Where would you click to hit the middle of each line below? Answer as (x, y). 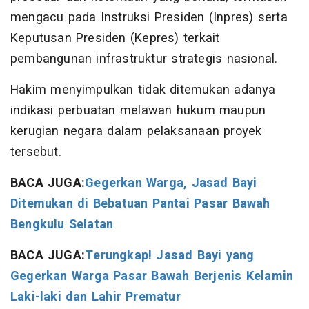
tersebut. (36, 152)
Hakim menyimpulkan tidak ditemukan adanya (143, 90)
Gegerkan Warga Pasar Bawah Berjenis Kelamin (152, 277)
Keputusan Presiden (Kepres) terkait (115, 39)
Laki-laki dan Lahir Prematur (96, 297)
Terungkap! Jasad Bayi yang (170, 256)
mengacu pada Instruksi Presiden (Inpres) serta (149, 18)
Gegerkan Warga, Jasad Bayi (171, 183)
